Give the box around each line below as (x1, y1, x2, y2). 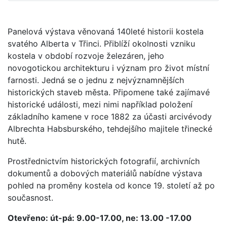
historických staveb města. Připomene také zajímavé (8, 87, 210, 97)
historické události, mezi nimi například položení (8, 99, 193, 109)
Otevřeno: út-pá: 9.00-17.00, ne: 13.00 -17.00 (8, 212, 192, 223)
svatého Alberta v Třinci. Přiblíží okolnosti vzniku (8, 38, 195, 49)
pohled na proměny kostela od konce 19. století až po (8, 180, 215, 191)
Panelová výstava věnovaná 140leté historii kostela (8, 26, 204, 36)
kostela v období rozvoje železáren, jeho (8, 50, 164, 61)
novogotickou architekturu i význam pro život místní (8, 62, 209, 73)
